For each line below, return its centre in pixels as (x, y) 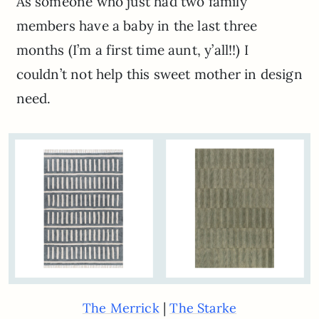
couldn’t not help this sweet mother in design (159, 74)
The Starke (203, 308)
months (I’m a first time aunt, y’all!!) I (132, 50)
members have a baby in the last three (137, 26)
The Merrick (121, 308)
